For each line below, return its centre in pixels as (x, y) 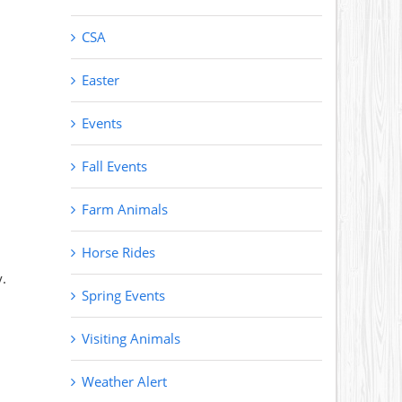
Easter (101, 80)
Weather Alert (125, 382)
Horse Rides (119, 253)
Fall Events (115, 166)
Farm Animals (125, 210)
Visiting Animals (131, 339)
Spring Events (124, 296)
